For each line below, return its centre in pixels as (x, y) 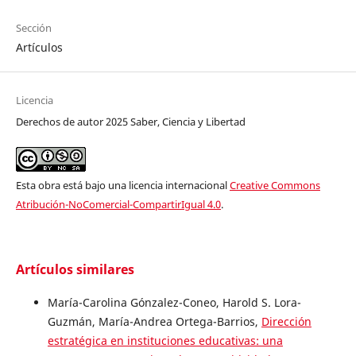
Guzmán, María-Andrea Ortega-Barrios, (154, 321)
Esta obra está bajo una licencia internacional (122, 185)
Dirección (286, 321)
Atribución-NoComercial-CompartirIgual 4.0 (118, 204)
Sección (33, 27)
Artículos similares (75, 269)
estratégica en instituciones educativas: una (165, 340)
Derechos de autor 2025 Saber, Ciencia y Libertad (130, 121)
